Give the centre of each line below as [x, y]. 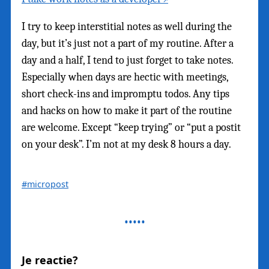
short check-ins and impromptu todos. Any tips [125, 94]
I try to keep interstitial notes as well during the [127, 26]
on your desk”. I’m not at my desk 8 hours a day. [126, 144]
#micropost [45, 184]
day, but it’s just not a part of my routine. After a [128, 43]
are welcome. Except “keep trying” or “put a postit [131, 127]
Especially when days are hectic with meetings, [125, 77]
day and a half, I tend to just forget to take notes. [127, 60]
